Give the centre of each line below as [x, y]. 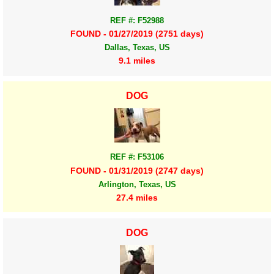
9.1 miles [137, 61]
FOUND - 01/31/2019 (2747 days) [137, 170]
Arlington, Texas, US [137, 184]
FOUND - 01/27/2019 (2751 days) [137, 33]
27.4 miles [137, 197]
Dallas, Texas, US [137, 48]
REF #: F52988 [137, 20]
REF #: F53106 [137, 157]
